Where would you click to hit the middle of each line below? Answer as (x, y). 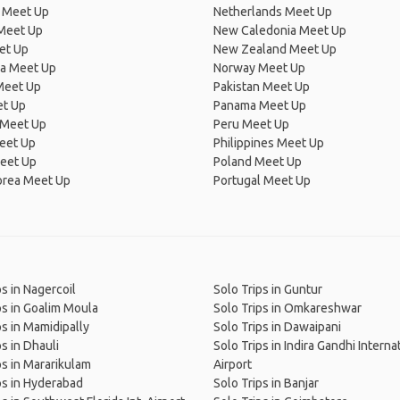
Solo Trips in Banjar (266, 383)
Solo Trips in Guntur (268, 289)
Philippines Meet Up (269, 143)
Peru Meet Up (251, 124)
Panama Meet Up (260, 105)
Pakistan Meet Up (262, 87)
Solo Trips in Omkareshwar (287, 308)
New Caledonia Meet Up (280, 30)
